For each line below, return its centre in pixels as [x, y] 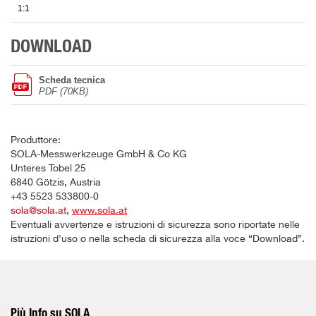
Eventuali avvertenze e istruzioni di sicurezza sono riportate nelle [155, 225]
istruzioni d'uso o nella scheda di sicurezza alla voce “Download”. [158, 239]
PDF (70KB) [63, 92]
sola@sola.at [38, 211]
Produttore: [36, 141]
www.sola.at [99, 211]
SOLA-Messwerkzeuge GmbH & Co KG [99, 155]
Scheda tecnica [72, 80]
